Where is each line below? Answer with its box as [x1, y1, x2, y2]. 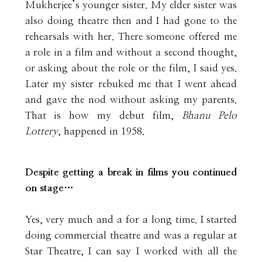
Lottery [25, 126, 58, 136]
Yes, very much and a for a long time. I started [25, 214, 237, 225]
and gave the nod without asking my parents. [25, 94, 237, 105]
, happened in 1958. [57, 126, 144, 136]
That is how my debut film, [25, 110, 182, 120]
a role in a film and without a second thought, [25, 47, 237, 57]
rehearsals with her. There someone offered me [25, 31, 237, 42]
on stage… [25, 182, 73, 193]
